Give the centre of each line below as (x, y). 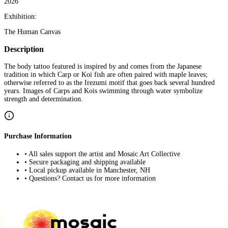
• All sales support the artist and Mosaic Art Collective (102, 154)
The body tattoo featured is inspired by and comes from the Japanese (103, 67)
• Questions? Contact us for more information (90, 178)
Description (24, 49)
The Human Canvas (32, 32)
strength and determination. (44, 99)
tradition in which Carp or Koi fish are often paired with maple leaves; (106, 75)
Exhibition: (20, 16)
